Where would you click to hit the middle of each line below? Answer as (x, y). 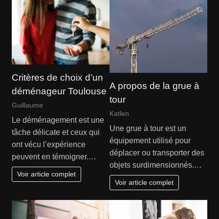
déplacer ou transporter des (157, 153)
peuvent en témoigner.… (54, 157)
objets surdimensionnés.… (156, 165)
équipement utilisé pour (150, 141)
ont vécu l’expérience (48, 145)
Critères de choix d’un (57, 77)
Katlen (119, 113)
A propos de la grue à (154, 86)
